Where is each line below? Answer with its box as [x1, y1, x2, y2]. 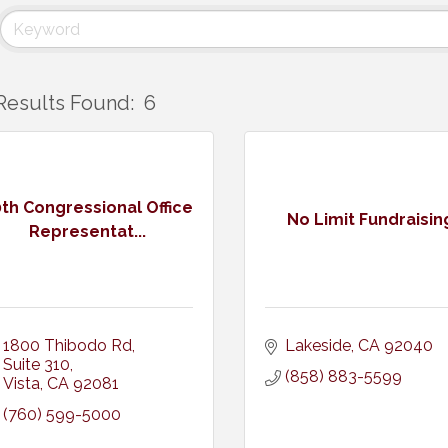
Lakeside [284, 336, 351, 355]
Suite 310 [2, 355, 70, 374]
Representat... [29, 221, 147, 241]
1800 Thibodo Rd [2, 336, 132, 355]
